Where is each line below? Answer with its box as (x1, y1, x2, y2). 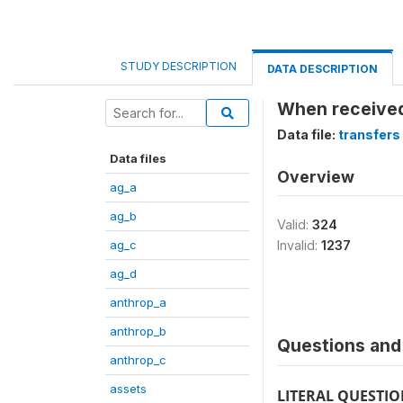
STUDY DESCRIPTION (121, 59, 237, 73)
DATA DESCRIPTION (267, 62, 378, 76)
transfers (338, 127, 400, 142)
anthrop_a (110, 295, 166, 309)
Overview (277, 167, 354, 186)
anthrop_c (110, 353, 166, 367)
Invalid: (277, 237, 321, 253)
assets (110, 381, 147, 396)
